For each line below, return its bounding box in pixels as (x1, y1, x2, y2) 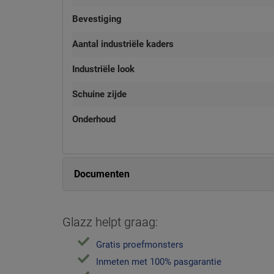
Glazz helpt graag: (62, 215, 158, 229)
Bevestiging (72, 13, 122, 24)
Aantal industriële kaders (72, 39, 174, 50)
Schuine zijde (72, 89, 127, 100)
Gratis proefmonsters (96, 239, 183, 250)
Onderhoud (72, 114, 116, 125)
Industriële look (72, 64, 135, 75)
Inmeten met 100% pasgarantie (96, 256, 221, 267)
